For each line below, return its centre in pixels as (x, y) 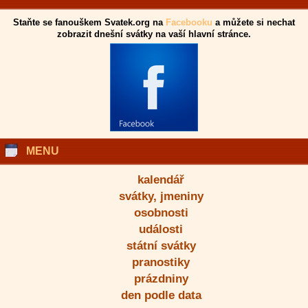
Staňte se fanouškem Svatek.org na (89, 22)
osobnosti (161, 213)
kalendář (161, 180)
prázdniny (161, 279)
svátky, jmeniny (161, 196)
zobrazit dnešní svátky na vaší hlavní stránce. (154, 34)
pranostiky (161, 262)
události (161, 229)
